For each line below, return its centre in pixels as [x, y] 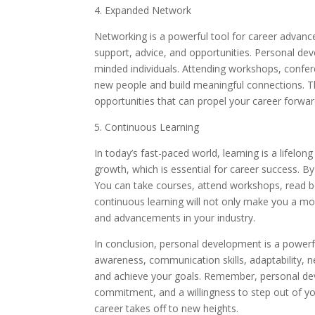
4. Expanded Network [143, 10]
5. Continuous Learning [147, 127]
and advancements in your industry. [175, 218]
